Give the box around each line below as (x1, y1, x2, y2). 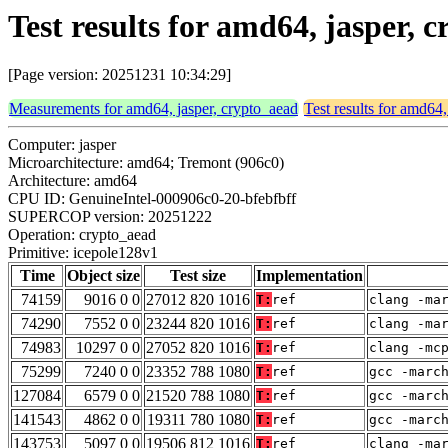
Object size (67, 267, 140, 285)
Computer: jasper (8, 136, 116, 154)
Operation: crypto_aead (8, 226, 156, 244)
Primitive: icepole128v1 (8, 244, 158, 262)
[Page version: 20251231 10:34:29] (8, 66, 231, 84)
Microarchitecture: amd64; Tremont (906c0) (8, 154, 284, 172)
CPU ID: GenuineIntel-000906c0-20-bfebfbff (8, 190, 296, 208)
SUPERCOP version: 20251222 (8, 208, 212, 226)
